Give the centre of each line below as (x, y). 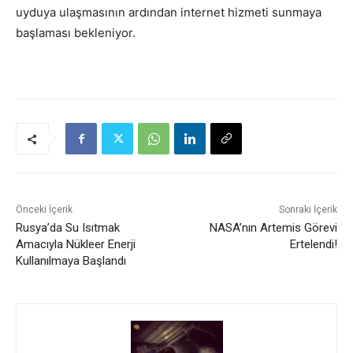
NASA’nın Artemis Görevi (273, 228)
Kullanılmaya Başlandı (71, 261)
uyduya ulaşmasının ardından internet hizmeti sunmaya (169, 13)
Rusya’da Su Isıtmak (68, 228)
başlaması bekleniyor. (76, 33)
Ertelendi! (313, 245)
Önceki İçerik (44, 210)
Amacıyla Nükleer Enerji (76, 245)
